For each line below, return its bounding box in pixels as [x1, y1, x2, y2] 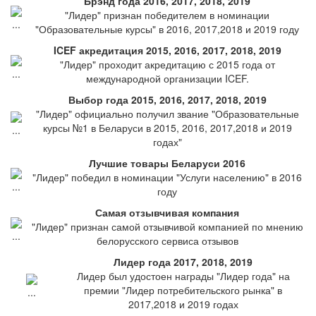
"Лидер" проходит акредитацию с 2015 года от [59, 57, 275, 71]
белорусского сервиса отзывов [96, 233, 238, 248]
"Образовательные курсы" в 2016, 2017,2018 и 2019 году [35, 22, 299, 36]
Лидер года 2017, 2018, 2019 [114, 255, 253, 269]
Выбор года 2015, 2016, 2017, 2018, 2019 [68, 92, 267, 107]
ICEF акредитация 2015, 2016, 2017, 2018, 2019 [53, 43, 281, 57]
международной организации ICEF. [85, 71, 249, 85]
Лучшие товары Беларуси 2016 [89, 156, 245, 170]
